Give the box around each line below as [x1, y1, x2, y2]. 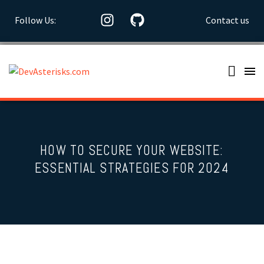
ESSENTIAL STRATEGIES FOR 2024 [35, 160, 229, 177]
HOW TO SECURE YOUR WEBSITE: [40, 142, 224, 159]
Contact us [206, 14, 249, 26]
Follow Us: [15, 14, 56, 26]
